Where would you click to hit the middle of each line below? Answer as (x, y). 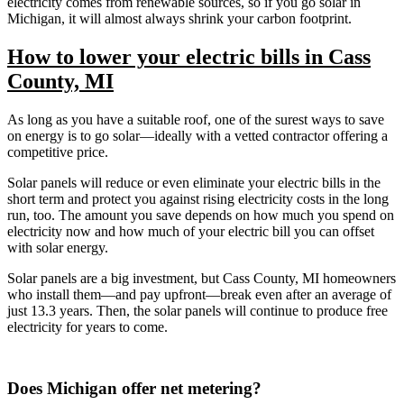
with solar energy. (58, 247)
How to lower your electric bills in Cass (189, 56)
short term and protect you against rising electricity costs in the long (198, 198)
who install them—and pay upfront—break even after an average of (199, 294)
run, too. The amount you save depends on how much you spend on (201, 215)
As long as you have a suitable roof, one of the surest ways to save (196, 119)
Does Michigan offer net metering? (134, 388)
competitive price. (60, 151)
